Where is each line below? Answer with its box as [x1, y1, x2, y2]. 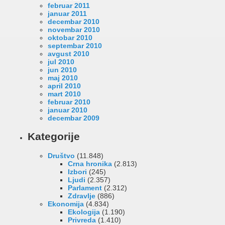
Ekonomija [48, 199, 84, 208]
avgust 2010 [48, 49, 89, 58]
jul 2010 [48, 57, 74, 66]
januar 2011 [48, 9, 87, 18]
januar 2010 [48, 105, 87, 114]
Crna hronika [68, 159, 112, 168]
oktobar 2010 [48, 33, 92, 42]
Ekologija [68, 207, 100, 216]
